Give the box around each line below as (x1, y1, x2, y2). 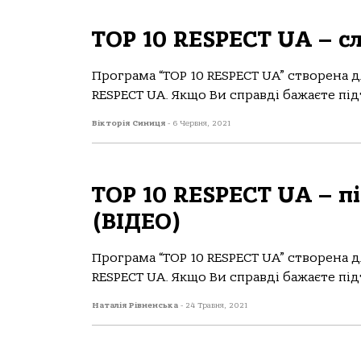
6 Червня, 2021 (172, 118, 230, 128)
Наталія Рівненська (92, 301, 180, 310)
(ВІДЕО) (92, 209, 181, 234)
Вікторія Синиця (92, 118, 168, 128)
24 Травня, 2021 (185, 301, 247, 310)
